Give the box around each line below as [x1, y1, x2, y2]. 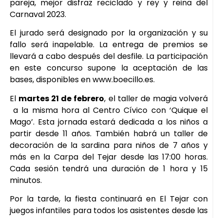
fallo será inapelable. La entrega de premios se [10, 39, 208, 51]
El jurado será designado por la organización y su [10, 27, 208, 39]
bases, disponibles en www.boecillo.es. [10, 74, 155, 86]
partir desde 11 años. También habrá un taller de [10, 127, 208, 139]
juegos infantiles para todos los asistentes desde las [10, 205, 208, 217]
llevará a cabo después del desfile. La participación [10, 51, 208, 62]
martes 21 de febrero [18, 92, 105, 104]
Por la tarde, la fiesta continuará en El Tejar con [10, 193, 208, 205]
